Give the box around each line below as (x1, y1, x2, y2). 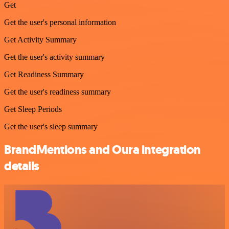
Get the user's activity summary (4, 53, 105, 62)
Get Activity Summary (4, 35, 77, 44)
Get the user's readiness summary (4, 87, 111, 97)
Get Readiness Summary (4, 70, 84, 79)
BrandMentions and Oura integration (4, 142, 201, 158)
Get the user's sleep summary (4, 122, 98, 131)
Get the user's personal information (4, 18, 116, 27)
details (4, 158, 39, 175)
